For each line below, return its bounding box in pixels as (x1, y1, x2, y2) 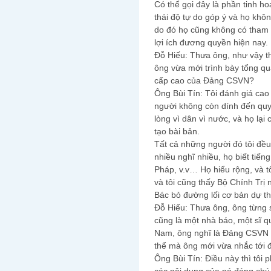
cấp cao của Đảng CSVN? (154, 76, 254, 86)
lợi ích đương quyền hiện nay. (154, 38, 268, 48)
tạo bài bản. (154, 126, 200, 137)
